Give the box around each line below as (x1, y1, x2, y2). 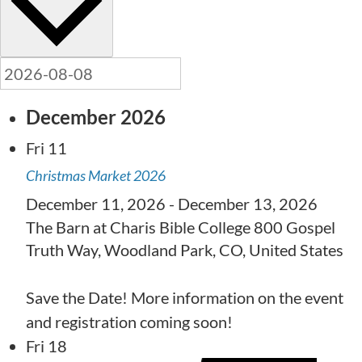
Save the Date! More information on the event (26, 287, 343, 307)
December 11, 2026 (26, 193, 166, 213)
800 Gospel (254, 217, 335, 237)
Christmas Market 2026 (26, 166, 166, 184)
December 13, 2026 (178, 193, 318, 213)
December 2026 (26, 104, 166, 128)
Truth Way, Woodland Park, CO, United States (26, 239, 343, 259)
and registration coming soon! (26, 311, 236, 331)
